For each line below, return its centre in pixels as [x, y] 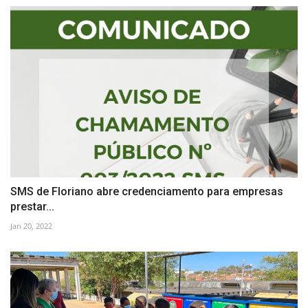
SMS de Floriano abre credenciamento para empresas [147, 191]
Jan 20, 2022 [31, 225]
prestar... [32, 206]
